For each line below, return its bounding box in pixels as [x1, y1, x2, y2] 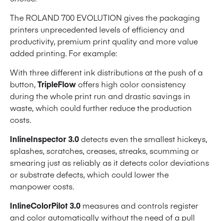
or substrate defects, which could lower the [10, 169, 169, 180]
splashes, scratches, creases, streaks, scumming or [10, 145, 199, 156]
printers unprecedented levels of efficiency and [10, 24, 184, 35]
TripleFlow [37, 78, 76, 90]
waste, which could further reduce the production [10, 102, 192, 113]
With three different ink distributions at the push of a [10, 67, 203, 78]
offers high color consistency [76, 78, 186, 90]
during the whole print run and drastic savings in [10, 90, 190, 102]
